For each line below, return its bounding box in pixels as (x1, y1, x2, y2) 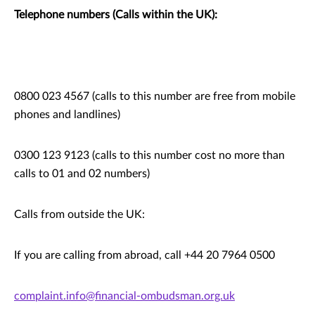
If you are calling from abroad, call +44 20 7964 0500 (14, 250, 275, 261)
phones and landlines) (14, 109, 120, 120)
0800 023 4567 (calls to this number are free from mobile (14, 91, 295, 102)
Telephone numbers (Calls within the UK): (14, 9, 217, 20)
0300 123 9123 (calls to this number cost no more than (14, 150, 285, 161)
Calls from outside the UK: (14, 209, 145, 220)
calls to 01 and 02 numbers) (14, 168, 150, 179)
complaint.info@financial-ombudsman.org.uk (14, 290, 235, 302)
